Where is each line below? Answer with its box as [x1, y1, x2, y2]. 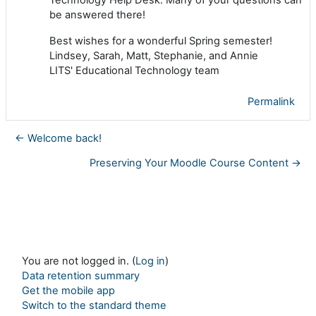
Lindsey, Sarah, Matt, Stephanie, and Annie [49, 49, 258, 62]
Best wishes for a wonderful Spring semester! [49, 34, 272, 47]
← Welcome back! [15, 131, 102, 145]
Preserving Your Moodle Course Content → [90, 156, 301, 169]
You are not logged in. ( [22, 255, 135, 268]
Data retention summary [22, 269, 140, 283]
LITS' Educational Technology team [49, 63, 219, 77]
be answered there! [49, 8, 145, 21]
